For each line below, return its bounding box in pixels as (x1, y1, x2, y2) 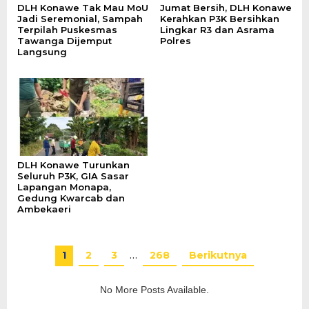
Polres (159, 34, 191, 46)
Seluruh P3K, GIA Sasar (17, 170, 129, 182)
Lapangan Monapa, (17, 181, 111, 193)
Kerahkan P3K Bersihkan (159, 12, 279, 24)
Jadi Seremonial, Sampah (17, 12, 143, 24)
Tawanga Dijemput (17, 34, 112, 46)
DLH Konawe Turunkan (17, 159, 130, 171)
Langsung (17, 46, 67, 57)
